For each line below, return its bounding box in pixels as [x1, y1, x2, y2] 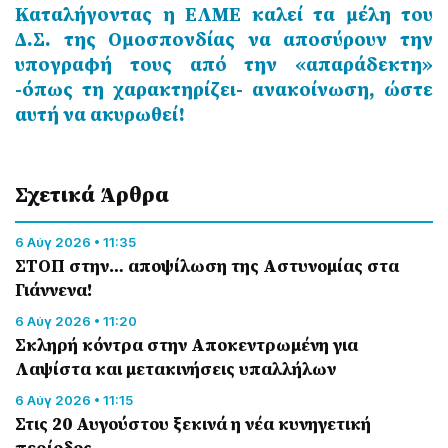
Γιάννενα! [15, 278, 93, 303]
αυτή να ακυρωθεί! [15, 101, 185, 128]
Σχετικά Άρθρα [15, 179, 169, 210]
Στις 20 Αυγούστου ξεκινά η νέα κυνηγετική [15, 412, 371, 437]
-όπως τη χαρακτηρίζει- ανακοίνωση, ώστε [15, 76, 433, 103]
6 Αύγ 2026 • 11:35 [15, 234, 136, 251]
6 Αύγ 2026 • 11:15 [15, 392, 133, 409]
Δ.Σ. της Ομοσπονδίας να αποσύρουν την [15, 26, 433, 53]
